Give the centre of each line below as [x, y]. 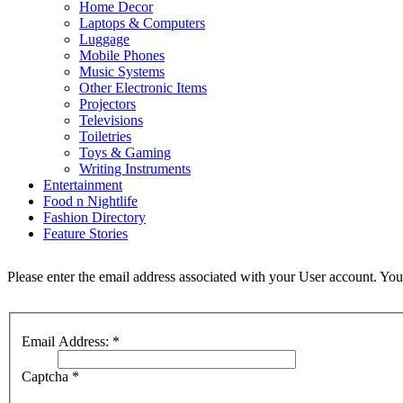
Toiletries [105, 136]
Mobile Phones [122, 55]
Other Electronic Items [143, 88]
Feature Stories [85, 233]
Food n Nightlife [90, 201]
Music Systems [122, 72]
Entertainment [83, 185]
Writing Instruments [135, 169]
